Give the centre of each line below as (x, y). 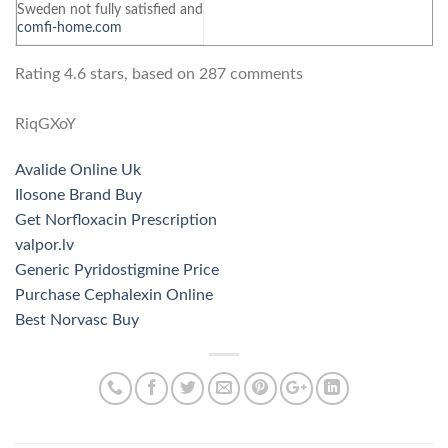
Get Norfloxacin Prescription (116, 219)
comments (264, 73)
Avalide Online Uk (78, 169)
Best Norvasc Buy (77, 319)
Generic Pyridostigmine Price (117, 269)
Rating (39, 73)
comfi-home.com (69, 27)
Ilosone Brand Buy (78, 194)
